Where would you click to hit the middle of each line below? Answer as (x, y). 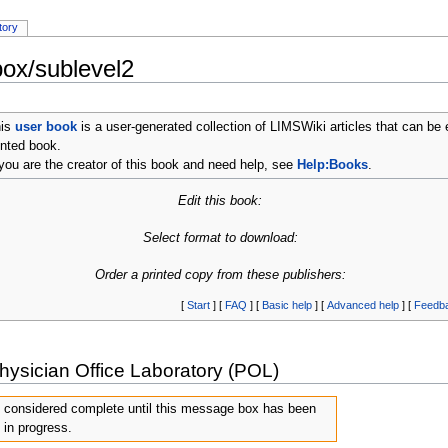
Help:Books (332, 165)
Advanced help (362, 305)
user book (45, 127)
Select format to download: (220, 238)
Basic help (286, 305)
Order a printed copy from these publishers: (220, 275)
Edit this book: (220, 201)
